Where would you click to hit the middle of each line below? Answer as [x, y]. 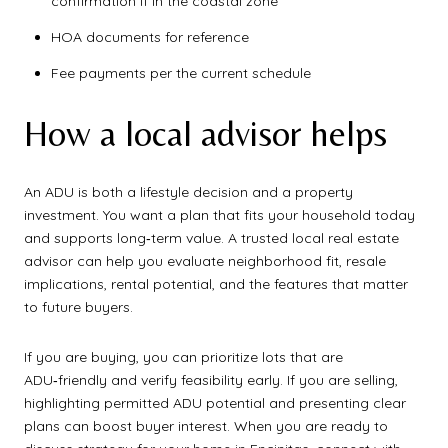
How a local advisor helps [205, 133]
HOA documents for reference [149, 36]
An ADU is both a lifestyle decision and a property [188, 192]
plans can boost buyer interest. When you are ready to [206, 426]
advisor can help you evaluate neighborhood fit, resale [205, 261]
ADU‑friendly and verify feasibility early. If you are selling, [211, 380]
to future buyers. [78, 307]
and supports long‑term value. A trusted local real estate [211, 238]
